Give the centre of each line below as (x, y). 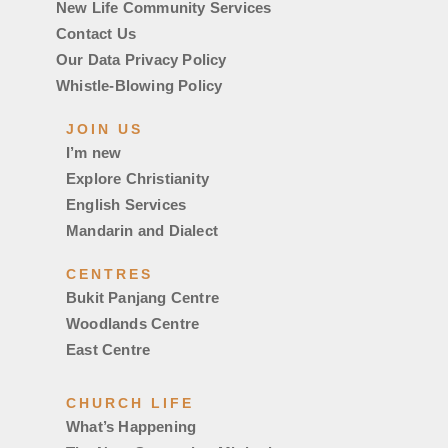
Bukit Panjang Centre (142, 297)
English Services (126, 204)
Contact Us (96, 33)
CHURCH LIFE (130, 402)
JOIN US (104, 128)
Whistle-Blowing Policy (139, 85)
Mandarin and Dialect (142, 230)
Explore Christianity (137, 178)
